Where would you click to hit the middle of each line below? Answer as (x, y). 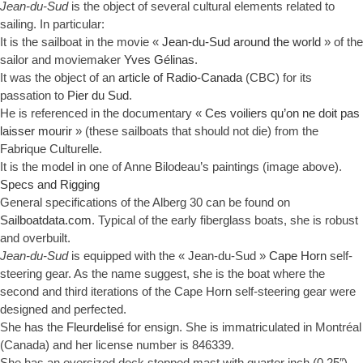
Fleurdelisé (95, 327)
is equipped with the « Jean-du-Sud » (169, 256)
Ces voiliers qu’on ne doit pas (282, 113)
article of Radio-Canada (180, 78)
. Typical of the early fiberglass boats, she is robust (225, 220)
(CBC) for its (277, 78)
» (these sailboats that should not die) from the (195, 131)
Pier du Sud (98, 96)
